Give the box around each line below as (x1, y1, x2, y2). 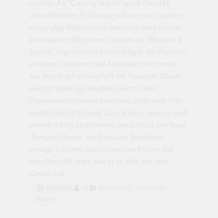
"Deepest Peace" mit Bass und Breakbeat (29, 132, 165, 141)
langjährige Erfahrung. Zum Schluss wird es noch (29, 108, 189, 117)
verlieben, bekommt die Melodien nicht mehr (29, 59, 178, 68)
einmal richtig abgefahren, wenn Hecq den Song (29, 120, 186, 129)
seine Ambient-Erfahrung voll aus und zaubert (29, 10, 182, 19)
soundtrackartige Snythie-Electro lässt (29, 83, 157, 92)
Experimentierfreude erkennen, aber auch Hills (29, 95, 184, 105)
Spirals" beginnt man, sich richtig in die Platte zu (29, 47, 187, 56)
